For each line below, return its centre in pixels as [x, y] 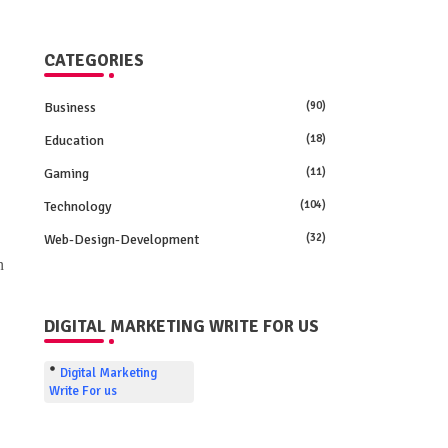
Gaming [66, 174]
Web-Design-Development [121, 240]
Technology [77, 207]
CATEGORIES [93, 61]
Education [73, 141]
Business [69, 108]
